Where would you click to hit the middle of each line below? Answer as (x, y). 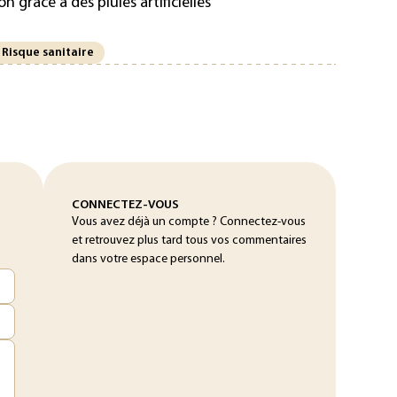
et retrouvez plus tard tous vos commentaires (189, 241)
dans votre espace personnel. (148, 259)
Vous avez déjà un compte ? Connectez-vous (189, 222)
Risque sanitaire (48, 52)
